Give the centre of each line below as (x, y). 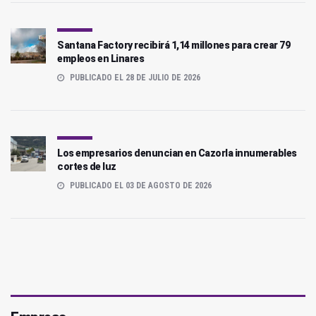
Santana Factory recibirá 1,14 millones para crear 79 (174, 45)
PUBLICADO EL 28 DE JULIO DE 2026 (134, 77)
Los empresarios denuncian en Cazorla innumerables (177, 153)
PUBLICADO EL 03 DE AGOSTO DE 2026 (140, 185)
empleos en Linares (101, 58)
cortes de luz (87, 166)
